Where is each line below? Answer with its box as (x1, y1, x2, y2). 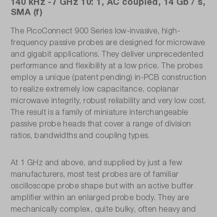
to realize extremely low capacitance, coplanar (11, 84, 179, 93)
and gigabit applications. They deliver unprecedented (11, 49, 204, 59)
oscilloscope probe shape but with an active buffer (11, 181, 194, 190)
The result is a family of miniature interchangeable (11, 108, 188, 117)
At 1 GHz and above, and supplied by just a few (11, 158, 182, 167)
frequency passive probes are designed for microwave (11, 38, 205, 47)
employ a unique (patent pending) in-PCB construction (11, 73, 207, 82)
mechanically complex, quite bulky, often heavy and (11, 204, 196, 214)
